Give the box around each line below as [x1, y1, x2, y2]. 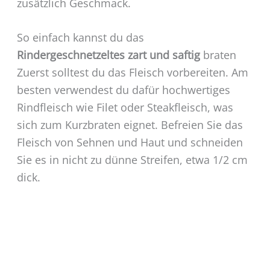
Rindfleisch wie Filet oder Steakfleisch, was [16, 100, 233, 115]
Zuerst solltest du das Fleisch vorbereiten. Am [16, 65, 248, 80]
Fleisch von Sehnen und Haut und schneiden [16, 135, 243, 150]
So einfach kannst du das [16, 30, 144, 45]
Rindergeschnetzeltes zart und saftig [16, 48, 200, 63]
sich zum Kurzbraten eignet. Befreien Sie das [16, 118, 243, 133]
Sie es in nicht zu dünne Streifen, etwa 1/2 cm [16, 152, 248, 168]
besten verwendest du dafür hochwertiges [16, 83, 230, 98]
